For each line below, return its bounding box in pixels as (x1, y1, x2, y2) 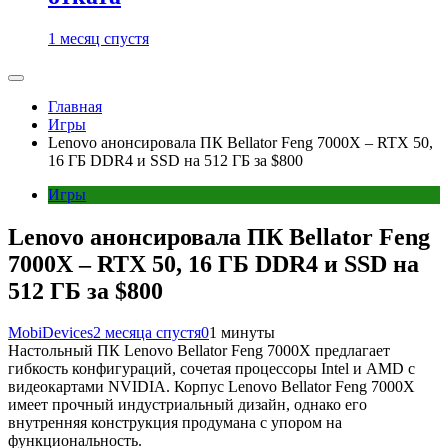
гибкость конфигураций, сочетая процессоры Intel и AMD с (8, 360, 415, 378)
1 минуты (209, 324, 275, 342)
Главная (48, 97, 102, 115)
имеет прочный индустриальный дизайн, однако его (8, 396, 367, 414)
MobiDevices (8, 324, 93, 342)
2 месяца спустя (93, 324, 201, 342)
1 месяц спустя (48, 29, 149, 47)
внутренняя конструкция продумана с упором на (8, 414, 342, 432)
